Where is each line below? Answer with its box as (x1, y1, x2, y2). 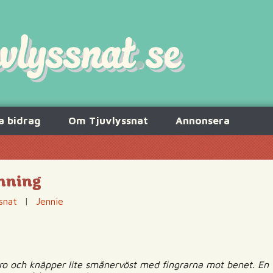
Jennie (36, 196, 63, 207)
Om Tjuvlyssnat (68, 115, 148, 127)
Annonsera (175, 115, 230, 127)
